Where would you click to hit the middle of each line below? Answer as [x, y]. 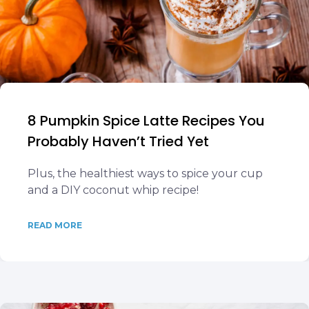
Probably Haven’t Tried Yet [118, 141]
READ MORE [55, 225]
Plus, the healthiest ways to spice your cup [145, 173]
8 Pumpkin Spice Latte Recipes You [146, 121]
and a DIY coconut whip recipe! [113, 190]
